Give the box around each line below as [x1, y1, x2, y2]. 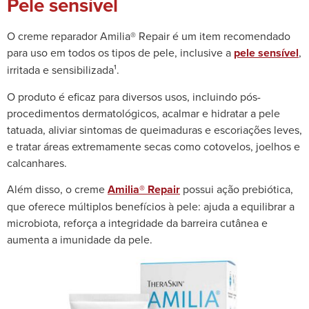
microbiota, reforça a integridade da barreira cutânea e [7, 215, 268, 230]
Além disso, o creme [7, 181, 108, 197]
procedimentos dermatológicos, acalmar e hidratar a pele [7, 105, 280, 121]
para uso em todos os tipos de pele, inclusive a [7, 45, 234, 61]
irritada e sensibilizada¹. [7, 62, 119, 78]
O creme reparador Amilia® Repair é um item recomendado [7, 28, 290, 44]
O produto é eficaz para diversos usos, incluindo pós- [7, 88, 261, 104]
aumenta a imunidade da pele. [7, 231, 152, 247]
